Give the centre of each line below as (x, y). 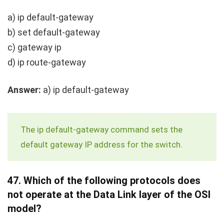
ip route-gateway (52, 62)
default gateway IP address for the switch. (101, 144)
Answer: (24, 89)
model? (24, 208)
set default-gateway (59, 32)
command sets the (145, 129)
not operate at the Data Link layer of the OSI (109, 194)
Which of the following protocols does (112, 180)
